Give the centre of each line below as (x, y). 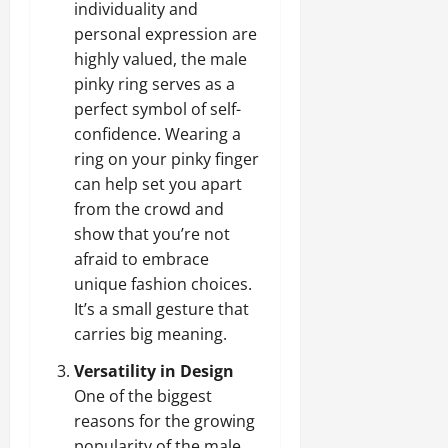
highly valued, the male (160, 58)
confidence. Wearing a (157, 133)
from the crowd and (149, 208)
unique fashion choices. (163, 283)
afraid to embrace (141, 258)
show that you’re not (152, 233)
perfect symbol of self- (157, 108)
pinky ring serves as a (154, 83)
